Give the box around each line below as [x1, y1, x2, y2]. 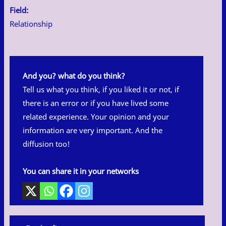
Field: [10, 5, 28, 15]
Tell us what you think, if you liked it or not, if [23, 84, 179, 94]
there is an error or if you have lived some [23, 98, 168, 108]
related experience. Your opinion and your [23, 111, 169, 122]
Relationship [10, 19, 52, 29]
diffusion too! [23, 139, 70, 149]
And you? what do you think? [23, 71, 125, 81]
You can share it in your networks [23, 166, 139, 176]
